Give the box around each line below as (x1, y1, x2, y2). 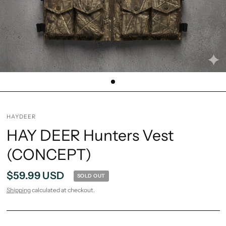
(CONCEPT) (6, 145, 91, 164)
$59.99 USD (6, 169, 65, 182)
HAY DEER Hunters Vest (6, 126, 174, 145)
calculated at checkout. (30, 186, 95, 194)
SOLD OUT (77, 172, 105, 179)
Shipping (6, 186, 31, 194)
